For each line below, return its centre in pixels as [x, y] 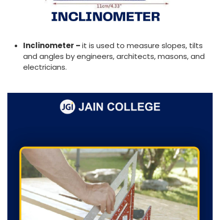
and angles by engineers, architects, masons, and [114, 56]
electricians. [45, 67]
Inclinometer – [53, 45]
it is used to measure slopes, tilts [142, 45]
